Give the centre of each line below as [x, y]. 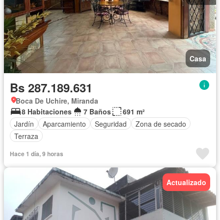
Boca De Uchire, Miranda [57, 101]
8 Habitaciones [47, 111]
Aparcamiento [64, 124]
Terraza [26, 136]
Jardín [24, 124]
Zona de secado [161, 124]
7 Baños [97, 111]
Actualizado [186, 182]
